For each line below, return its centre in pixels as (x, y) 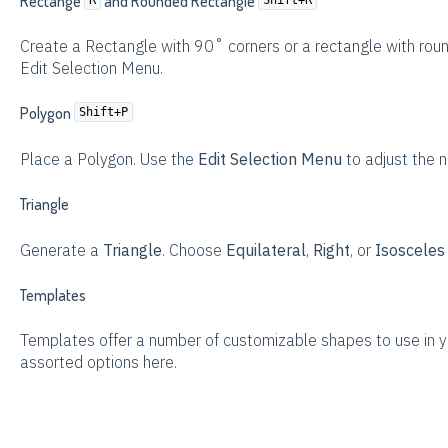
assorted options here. (98, 362)
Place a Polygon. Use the (108, 158)
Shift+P (103, 112)
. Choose (193, 249)
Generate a (61, 249)
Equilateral (265, 249)
